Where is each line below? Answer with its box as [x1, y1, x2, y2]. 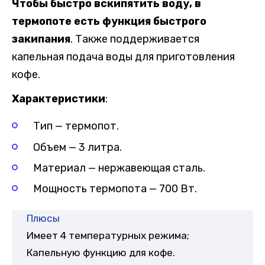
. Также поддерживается [70, 33, 199, 46]
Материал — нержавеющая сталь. [33, 161, 205, 174]
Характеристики [12, 92, 105, 105]
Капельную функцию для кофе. [27, 246, 175, 258]
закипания [12, 33, 70, 46]
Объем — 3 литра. [33, 140, 122, 154]
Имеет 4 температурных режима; [27, 229, 189, 241]
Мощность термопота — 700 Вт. [33, 182, 197, 196]
